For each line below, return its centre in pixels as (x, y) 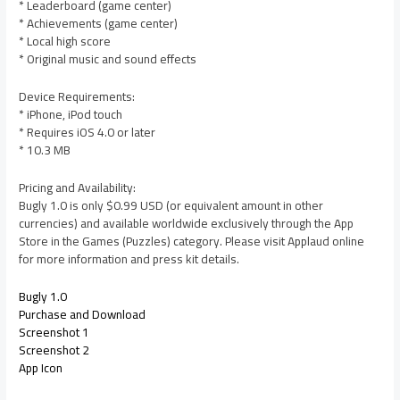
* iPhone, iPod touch (71, 115)
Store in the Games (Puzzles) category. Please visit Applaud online (192, 241)
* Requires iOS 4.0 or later (87, 133)
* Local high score (65, 42)
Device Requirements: (77, 97)
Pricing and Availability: (78, 187)
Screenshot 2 (54, 350)
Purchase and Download (83, 314)
